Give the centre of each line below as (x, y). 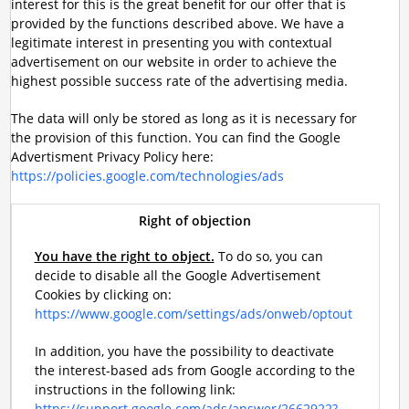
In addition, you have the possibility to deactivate (184, 351)
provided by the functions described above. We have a (177, 23)
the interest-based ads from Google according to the (194, 370)
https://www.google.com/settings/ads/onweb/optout (193, 314)
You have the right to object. (124, 256)
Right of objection (195, 220)
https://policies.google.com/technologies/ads (147, 176)
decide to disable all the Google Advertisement (177, 275)
